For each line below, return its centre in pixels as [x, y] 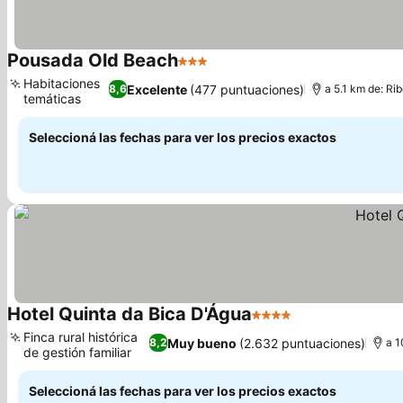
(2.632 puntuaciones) [302, 343]
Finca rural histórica [81, 337]
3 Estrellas [213, 70]
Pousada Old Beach [93, 60]
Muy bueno [201, 343]
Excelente [157, 89]
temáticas [52, 99]
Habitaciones [62, 83]
